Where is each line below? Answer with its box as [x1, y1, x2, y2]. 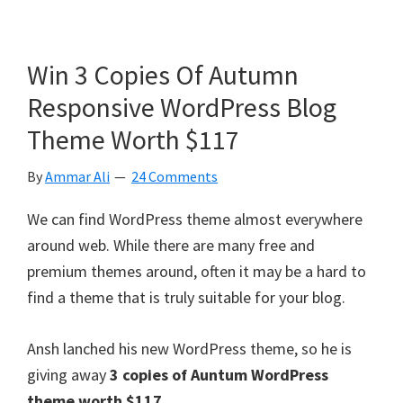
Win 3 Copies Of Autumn [27, 57, 299, 92]
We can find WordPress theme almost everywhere [27, 208, 363, 229]
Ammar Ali [45, 166, 110, 185]
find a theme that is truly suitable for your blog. [27, 286, 345, 308]
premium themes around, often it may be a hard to [27, 260, 366, 282]
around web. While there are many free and [27, 234, 315, 255]
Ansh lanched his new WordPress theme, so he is [27, 337, 352, 359]
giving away [27, 363, 110, 385]
